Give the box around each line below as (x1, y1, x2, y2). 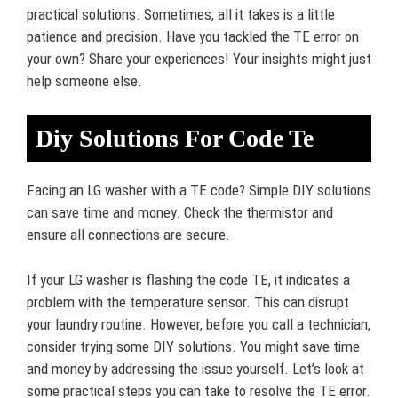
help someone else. (27, 71, 142, 90)
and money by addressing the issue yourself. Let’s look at (27, 359, 364, 378)
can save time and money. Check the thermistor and (27, 203, 333, 222)
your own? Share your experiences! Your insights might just (27, 49, 371, 68)
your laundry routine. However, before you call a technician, (27, 314, 370, 333)
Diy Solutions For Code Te (36, 124, 314, 153)
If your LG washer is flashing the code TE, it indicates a (27, 270, 350, 289)
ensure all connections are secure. (27, 226, 230, 244)
